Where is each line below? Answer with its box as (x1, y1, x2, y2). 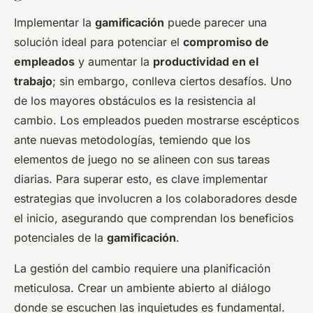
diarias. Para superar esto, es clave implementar (14, 172, 268, 187)
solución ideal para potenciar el (14, 35, 183, 50)
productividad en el (153, 54, 259, 69)
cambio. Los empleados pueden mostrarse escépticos (14, 113, 299, 128)
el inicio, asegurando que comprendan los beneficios (14, 211, 293, 226)
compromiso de (183, 35, 269, 50)
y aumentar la (75, 54, 153, 69)
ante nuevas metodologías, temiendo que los (14, 133, 250, 147)
